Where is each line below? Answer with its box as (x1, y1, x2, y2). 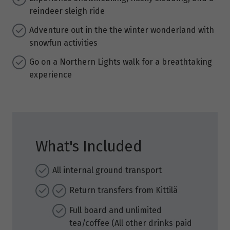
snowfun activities (29, 38, 98, 48)
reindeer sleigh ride (29, 6, 105, 16)
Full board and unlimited (69, 205, 162, 216)
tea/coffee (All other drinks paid (69, 218, 192, 228)
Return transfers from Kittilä (69, 185, 178, 196)
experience (29, 70, 72, 80)
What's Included (35, 137, 142, 156)
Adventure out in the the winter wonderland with (29, 25, 214, 35)
